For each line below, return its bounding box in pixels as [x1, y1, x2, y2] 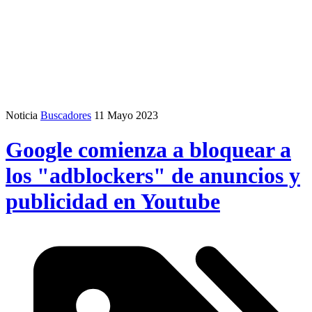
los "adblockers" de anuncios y [6, 162, 300, 188]
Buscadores [40, 109, 91, 122]
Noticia [6, 109, 38, 122]
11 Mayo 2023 [94, 109, 158, 122]
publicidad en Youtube [6, 188, 220, 214]
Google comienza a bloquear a [6, 136, 291, 162]
